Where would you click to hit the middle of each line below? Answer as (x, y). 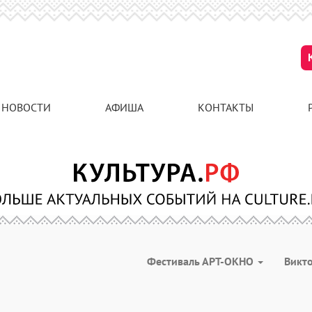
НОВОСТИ (26, 107)
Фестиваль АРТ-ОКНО (202, 261)
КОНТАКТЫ (226, 107)
